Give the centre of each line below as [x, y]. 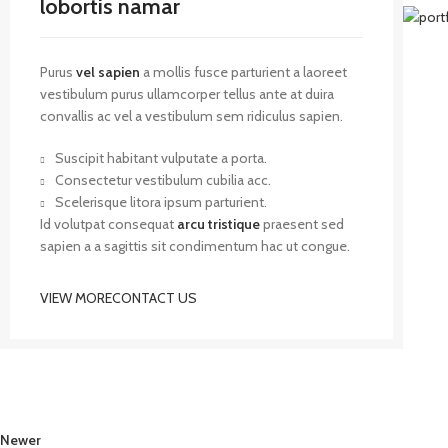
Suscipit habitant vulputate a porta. [161, 158]
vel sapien [108, 72]
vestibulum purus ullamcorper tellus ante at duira [187, 94]
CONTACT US [154, 298]
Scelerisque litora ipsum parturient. [161, 202]
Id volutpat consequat [108, 224]
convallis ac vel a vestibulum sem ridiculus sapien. [191, 116]
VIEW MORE [76, 298]
